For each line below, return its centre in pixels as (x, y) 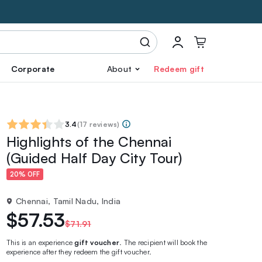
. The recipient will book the (163, 242)
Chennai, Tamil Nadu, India (68, 201)
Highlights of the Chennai (89, 142)
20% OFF (25, 175)
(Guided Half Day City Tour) (94, 158)
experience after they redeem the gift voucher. (79, 252)
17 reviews (98, 124)
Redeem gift (179, 69)
